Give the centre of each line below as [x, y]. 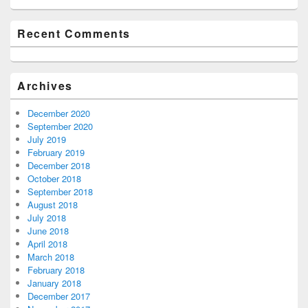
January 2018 [54, 283]
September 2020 [60, 126]
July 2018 [47, 217]
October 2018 [54, 178]
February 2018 [56, 269]
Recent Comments [74, 33]
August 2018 [53, 204]
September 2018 [60, 191]
